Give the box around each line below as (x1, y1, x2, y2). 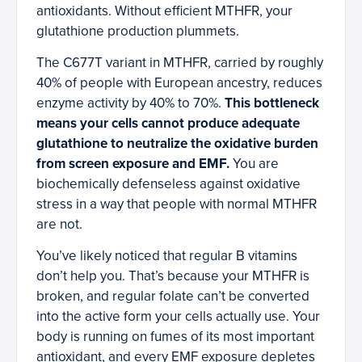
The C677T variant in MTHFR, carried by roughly (36, 54, 323, 72)
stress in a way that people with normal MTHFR (36, 196, 317, 213)
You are (229, 155, 279, 173)
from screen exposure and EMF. (36, 155, 229, 173)
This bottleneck (225, 95, 319, 112)
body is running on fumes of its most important (36, 328, 314, 346)
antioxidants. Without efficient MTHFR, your (36, 2, 293, 20)
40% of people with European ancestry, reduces (36, 74, 322, 92)
